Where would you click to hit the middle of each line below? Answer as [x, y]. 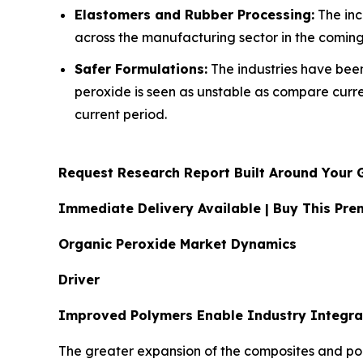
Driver [79, 280]
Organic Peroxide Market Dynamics [177, 244]
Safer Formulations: [141, 69]
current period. [121, 115]
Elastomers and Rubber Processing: [194, 15]
